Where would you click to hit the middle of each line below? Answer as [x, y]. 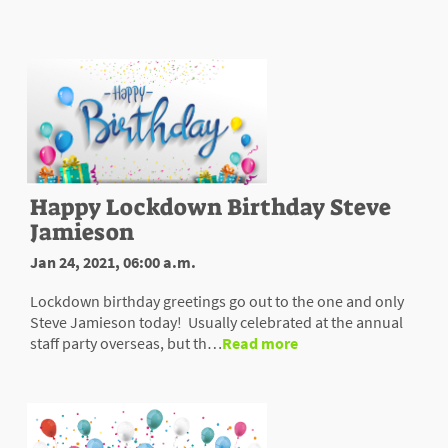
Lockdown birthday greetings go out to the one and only [217, 301]
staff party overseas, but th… [126, 343]
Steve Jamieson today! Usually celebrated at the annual [216, 322]
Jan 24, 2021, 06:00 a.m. [113, 262]
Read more [260, 343]
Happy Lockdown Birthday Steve [210, 207]
